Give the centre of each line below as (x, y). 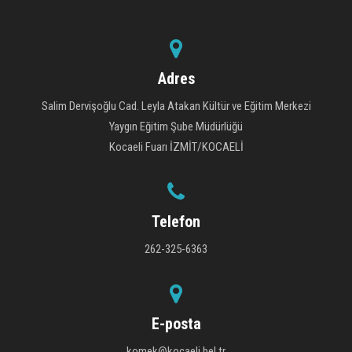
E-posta (176, 323)
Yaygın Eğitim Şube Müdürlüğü (176, 126)
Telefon (176, 221)
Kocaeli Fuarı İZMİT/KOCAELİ (176, 147)
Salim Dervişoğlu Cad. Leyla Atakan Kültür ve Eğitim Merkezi (176, 106)
